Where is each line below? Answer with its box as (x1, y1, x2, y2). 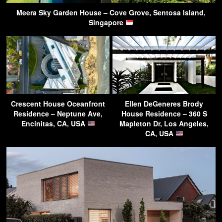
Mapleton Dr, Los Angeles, (119, 118, 209, 129)
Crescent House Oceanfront (11, 99, 105, 109)
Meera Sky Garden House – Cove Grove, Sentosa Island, (16, 7, 206, 18)
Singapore (89, 17, 126, 28)
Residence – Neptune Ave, (13, 109, 103, 119)
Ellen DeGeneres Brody (125, 99, 203, 109)
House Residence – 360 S (121, 109, 207, 119)
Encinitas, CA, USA (21, 118, 87, 129)
